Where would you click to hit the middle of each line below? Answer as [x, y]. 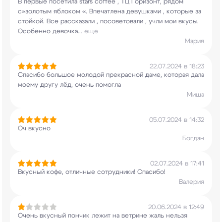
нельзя [176, 216]
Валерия [192, 182]
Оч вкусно [34, 129]
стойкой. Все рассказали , [58, 22]
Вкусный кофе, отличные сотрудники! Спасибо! [92, 172]
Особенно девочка [48, 31]
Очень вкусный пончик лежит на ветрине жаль [91, 216]
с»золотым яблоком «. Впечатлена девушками [89, 12]
